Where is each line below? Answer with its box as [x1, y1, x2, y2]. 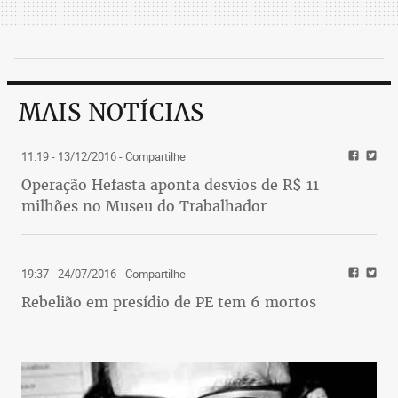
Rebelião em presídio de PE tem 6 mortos [21, 292, 316, 313]
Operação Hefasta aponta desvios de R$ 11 [21, 175, 319, 195]
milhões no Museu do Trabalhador [21, 196, 267, 217]
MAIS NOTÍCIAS [19, 97, 203, 129]
